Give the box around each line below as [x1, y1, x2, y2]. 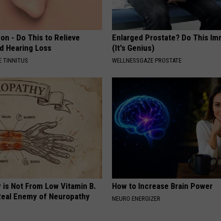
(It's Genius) [112, 42, 155, 53]
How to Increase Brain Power [112, 181, 213, 191]
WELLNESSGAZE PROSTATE [112, 56, 182, 64]
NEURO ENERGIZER [112, 194, 161, 202]
